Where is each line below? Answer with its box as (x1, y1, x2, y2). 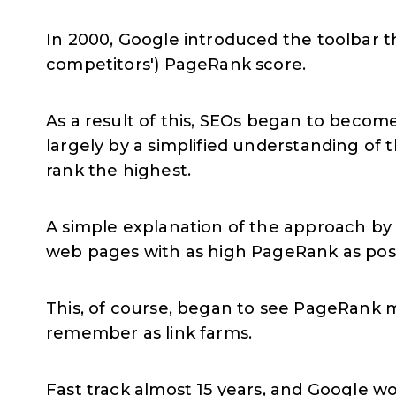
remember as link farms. (46, 324, 257, 344)
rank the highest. (46, 161, 196, 181)
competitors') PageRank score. (46, 55, 307, 75)
